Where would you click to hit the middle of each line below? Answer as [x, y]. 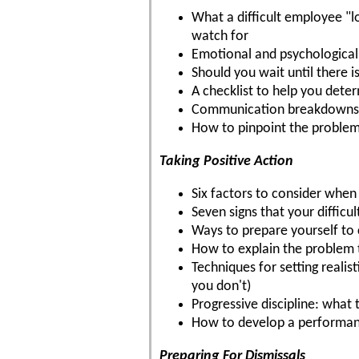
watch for [220, 36]
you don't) [221, 286]
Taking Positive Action [226, 161]
